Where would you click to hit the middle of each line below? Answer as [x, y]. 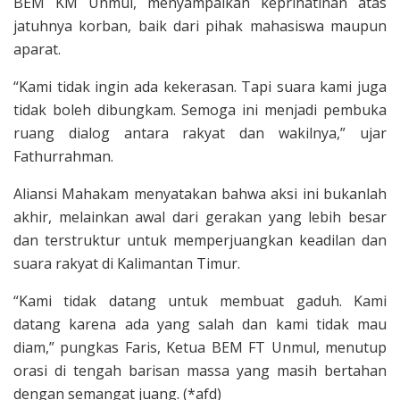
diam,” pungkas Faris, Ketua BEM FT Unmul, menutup [200, 348]
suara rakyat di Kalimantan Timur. [127, 264]
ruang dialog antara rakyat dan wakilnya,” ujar [200, 133]
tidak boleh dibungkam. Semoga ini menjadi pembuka [200, 110]
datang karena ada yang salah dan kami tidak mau [200, 325]
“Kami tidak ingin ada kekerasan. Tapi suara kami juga [200, 87]
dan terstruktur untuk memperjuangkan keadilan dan [200, 241]
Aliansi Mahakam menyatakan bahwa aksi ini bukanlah [200, 194]
